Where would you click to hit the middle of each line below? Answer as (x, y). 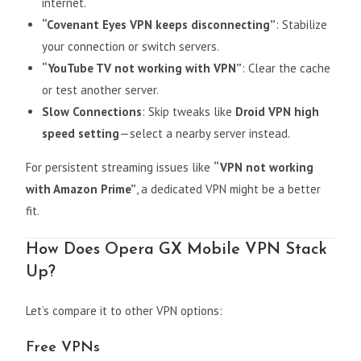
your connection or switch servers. (131, 47)
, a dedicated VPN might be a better (229, 189)
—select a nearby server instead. (205, 134)
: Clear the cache (286, 68)
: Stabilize (302, 25)
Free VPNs (63, 348)
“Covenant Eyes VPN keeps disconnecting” (159, 25)
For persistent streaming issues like (120, 168)
